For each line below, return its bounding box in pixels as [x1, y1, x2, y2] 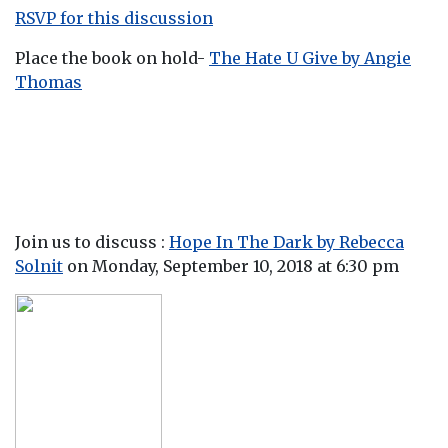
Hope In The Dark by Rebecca [169, 231, 404, 252]
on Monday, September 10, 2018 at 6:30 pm [63, 255, 399, 276]
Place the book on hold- [15, 47, 209, 68]
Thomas [15, 71, 82, 92]
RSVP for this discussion [15, 7, 213, 28]
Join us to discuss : [15, 231, 169, 252]
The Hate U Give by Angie [209, 47, 411, 68]
